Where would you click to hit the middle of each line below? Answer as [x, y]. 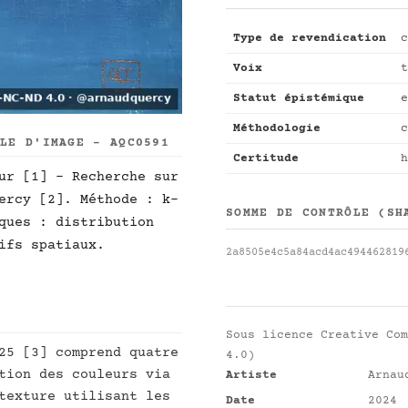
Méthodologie [277, 128]
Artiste [251, 375]
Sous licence [273, 335]
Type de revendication [310, 38]
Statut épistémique [299, 98]
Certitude [266, 158]
